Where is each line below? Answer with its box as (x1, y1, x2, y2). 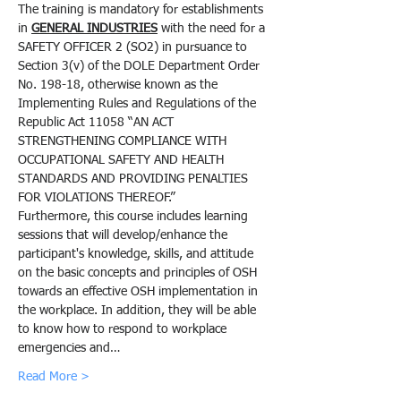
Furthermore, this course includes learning (18, 209, 252, 223)
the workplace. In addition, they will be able (18, 303, 260, 317)
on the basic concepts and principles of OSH (18, 266, 260, 279)
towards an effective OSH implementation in (18, 285, 261, 298)
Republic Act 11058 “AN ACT (18, 115, 177, 129)
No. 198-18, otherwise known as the (18, 78, 221, 91)
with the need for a (158, 21, 269, 35)
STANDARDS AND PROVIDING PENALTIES (18, 172, 252, 185)
